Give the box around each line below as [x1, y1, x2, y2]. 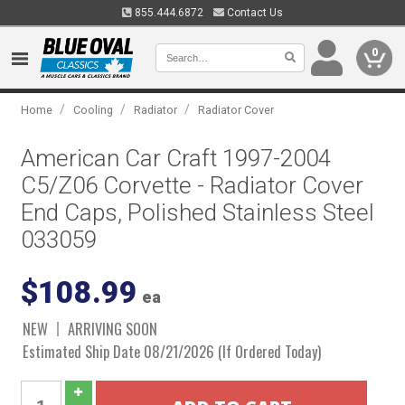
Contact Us [224, 6, 283, 19]
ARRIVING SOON [68, 317, 158, 340]
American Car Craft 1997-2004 [21, 145, 332, 172]
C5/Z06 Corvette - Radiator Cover [21, 172, 364, 199]
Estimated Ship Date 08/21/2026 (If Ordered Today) [23, 340, 322, 363]
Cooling [73, 103, 114, 117]
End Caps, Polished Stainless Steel [21, 199, 375, 226]
